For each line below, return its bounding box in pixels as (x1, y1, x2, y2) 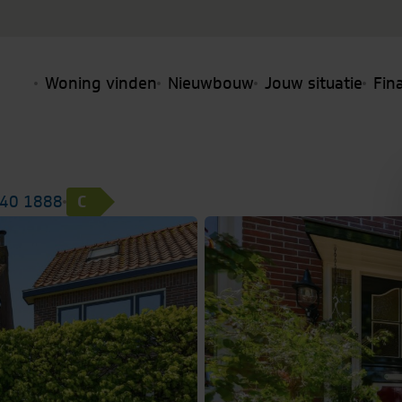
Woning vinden (45, 71, 157, 95)
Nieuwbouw (168, 71, 254, 95)
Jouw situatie (265, 71, 363, 95)
